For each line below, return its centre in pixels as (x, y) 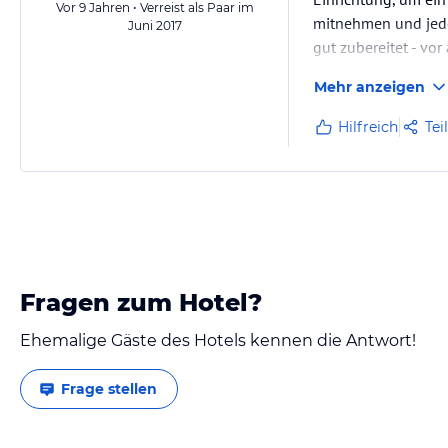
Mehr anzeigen (369, 87)
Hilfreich (368, 127)
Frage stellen (109, 389)
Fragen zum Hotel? (141, 302)
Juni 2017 (155, 25)
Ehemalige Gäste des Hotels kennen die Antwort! (218, 340)
